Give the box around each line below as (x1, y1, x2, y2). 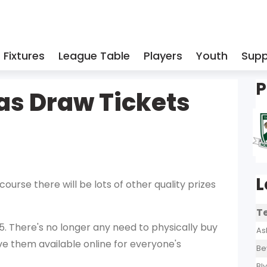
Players (144, 48, 182, 63)
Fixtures (4, 48, 45, 63)
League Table (58, 48, 130, 63)
